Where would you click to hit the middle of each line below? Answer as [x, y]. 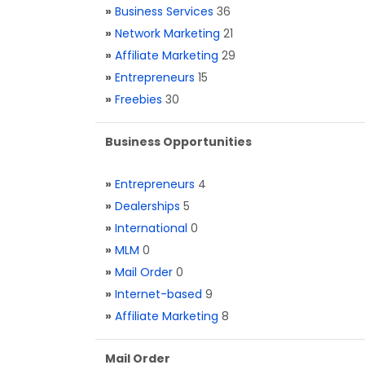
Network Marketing [167, 33]
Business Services [164, 11]
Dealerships [147, 206]
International [151, 228]
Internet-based [158, 294]
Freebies [139, 99]
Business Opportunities [178, 142]
